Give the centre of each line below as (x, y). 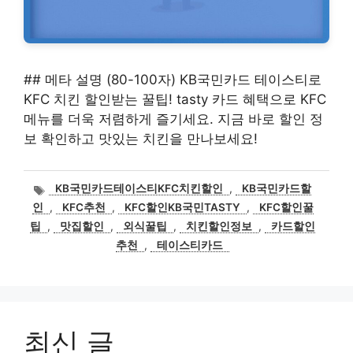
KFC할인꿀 (286, 208)
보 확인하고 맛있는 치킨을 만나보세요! (141, 139)
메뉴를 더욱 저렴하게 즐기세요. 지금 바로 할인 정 (173, 119)
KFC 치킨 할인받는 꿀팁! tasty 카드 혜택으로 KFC (175, 99)
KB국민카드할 (276, 189)
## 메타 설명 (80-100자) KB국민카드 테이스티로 (173, 80)
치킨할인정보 (219, 227)
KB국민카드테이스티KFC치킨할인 (139, 189)
